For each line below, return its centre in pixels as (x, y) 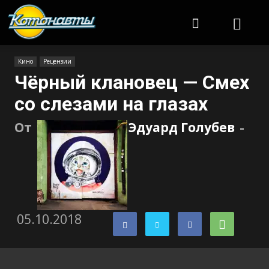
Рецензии (57, 61)
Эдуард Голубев (182, 127)
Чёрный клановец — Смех (132, 82)
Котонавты (120, 9)
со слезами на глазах (111, 104)
